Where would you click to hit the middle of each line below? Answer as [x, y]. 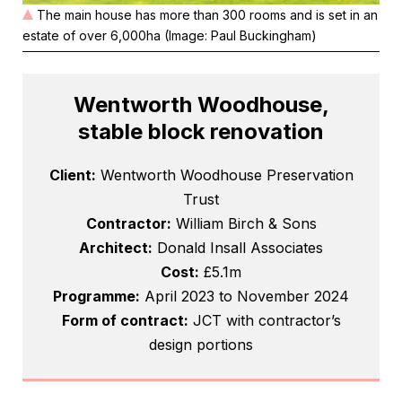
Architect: [116, 248]
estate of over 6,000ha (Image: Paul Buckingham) [170, 36]
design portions [201, 345]
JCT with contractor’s [264, 321]
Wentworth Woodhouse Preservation [224, 175]
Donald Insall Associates [238, 248]
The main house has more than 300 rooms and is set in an [207, 15]
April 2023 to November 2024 [245, 297]
